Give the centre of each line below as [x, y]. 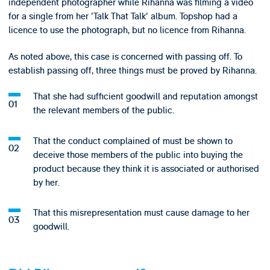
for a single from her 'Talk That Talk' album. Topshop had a [123, 17]
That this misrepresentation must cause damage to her [141, 212]
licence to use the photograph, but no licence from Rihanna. [127, 30]
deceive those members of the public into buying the [138, 155]
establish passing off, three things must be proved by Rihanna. [132, 70]
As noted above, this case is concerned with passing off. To [125, 56]
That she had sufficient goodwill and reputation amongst [145, 97]
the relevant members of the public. [103, 111]
